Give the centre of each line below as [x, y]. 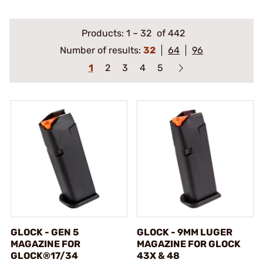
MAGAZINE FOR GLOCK [189, 244]
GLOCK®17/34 [44, 255]
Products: [104, 33]
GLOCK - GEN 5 [45, 232]
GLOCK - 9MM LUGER [185, 232]
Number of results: [102, 50]
